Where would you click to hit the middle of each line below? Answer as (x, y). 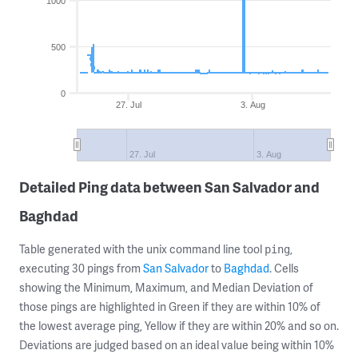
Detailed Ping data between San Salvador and (169, 187)
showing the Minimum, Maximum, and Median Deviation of (166, 287)
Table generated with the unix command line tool (142, 249)
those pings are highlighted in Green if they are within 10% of (170, 306)
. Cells (284, 268)
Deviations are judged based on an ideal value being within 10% (177, 345)
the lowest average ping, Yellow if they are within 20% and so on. (179, 326)
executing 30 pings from (81, 268)
